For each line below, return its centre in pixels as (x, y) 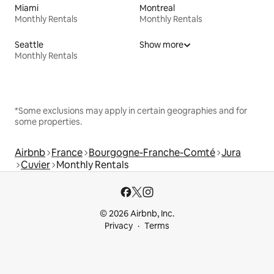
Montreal (157, 8)
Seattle (29, 44)
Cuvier (35, 165)
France (67, 152)
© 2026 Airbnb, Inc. (137, 213)
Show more (161, 44)
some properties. (48, 121)
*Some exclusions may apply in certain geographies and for (131, 110)
